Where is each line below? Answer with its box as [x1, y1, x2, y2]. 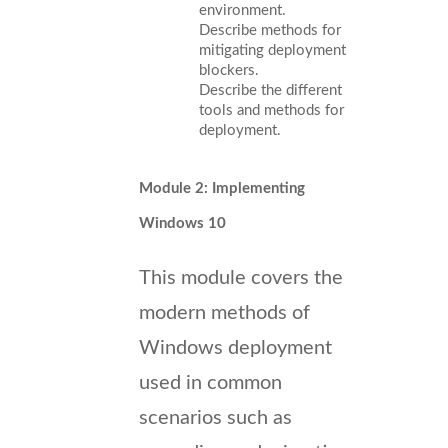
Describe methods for [199, 22, 341, 38]
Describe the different [199, 82, 342, 98]
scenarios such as [139, 407, 292, 428]
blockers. [199, 62, 259, 78]
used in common [139, 372, 282, 393]
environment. [199, 2, 286, 18]
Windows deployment [139, 337, 332, 358]
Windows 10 [139, 215, 226, 231]
